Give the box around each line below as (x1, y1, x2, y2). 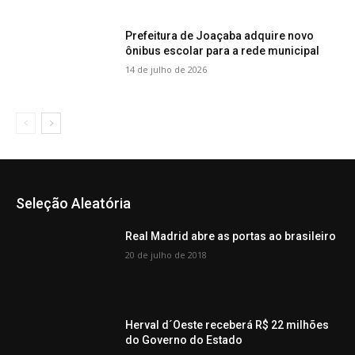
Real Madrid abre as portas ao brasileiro (125, 229, 337, 242)
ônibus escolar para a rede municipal (125, 44, 320, 58)
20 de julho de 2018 (125, 248, 208, 261)
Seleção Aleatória (16, 194, 131, 212)
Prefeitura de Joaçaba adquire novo (125, 29, 315, 43)
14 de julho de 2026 (125, 63, 208, 76)
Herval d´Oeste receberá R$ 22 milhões (125, 318, 330, 331)
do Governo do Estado (125, 333, 243, 346)
